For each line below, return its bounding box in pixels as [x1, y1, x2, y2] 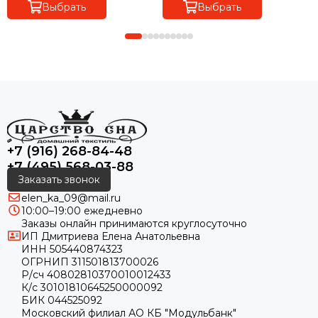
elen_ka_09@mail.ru [21, 192, 121, 204]
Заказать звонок [18, 173, 100, 186]
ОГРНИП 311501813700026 [21, 256, 158, 268]
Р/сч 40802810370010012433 [21, 268, 171, 281]
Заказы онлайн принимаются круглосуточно [21, 217, 247, 230]
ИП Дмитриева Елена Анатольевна [21, 230, 200, 243]
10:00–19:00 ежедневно [21, 204, 143, 217]
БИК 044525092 [21, 294, 102, 307]
